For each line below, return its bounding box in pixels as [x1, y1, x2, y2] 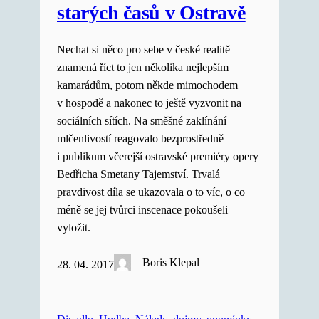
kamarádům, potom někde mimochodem [57, 78, 238, 92]
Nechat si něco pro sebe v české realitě [57, 43, 230, 56]
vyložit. [57, 221, 90, 234]
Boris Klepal [142, 256, 200, 269]
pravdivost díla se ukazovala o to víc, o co [57, 185, 245, 199]
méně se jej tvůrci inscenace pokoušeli [57, 203, 228, 216]
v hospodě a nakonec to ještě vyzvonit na [57, 96, 241, 110]
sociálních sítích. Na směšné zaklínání [57, 114, 226, 127]
